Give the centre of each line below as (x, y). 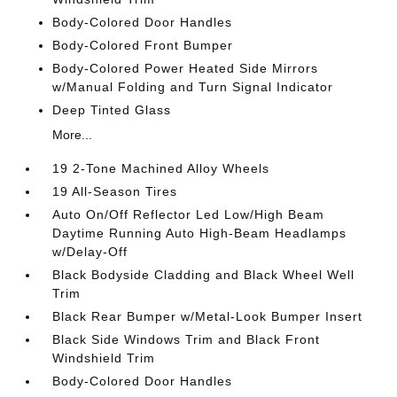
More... (73, 135)
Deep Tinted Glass (112, 110)
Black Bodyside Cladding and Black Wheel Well (204, 275)
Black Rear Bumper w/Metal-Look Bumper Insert (208, 316)
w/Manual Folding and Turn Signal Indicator (193, 87)
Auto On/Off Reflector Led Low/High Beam (189, 214)
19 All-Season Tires (115, 191)
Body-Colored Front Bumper (143, 45)
